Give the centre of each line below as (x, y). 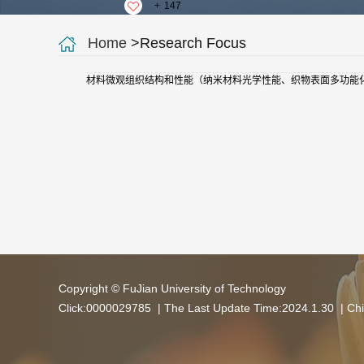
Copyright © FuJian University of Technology (172, 288)
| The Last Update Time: (218, 308)
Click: (72, 308)
